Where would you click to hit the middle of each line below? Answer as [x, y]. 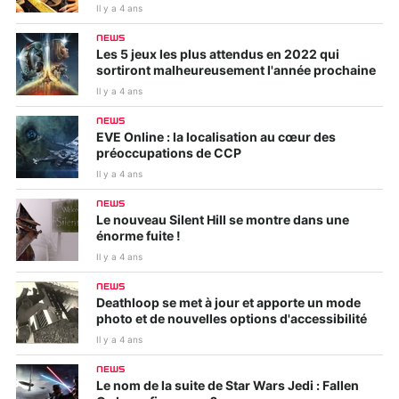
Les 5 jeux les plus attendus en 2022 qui [218, 56]
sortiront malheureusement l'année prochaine [236, 72]
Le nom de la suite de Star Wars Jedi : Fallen [228, 387]
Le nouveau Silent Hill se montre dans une [223, 221]
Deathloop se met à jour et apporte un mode [228, 304]
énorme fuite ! [138, 237]
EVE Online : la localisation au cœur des [216, 138]
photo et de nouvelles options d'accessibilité [232, 320]
